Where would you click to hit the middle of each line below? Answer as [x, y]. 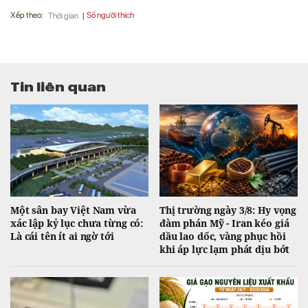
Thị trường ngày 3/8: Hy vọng [228, 210]
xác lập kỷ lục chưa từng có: [77, 223]
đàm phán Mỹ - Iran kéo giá [224, 223]
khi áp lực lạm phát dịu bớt [225, 250]
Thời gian [63, 15]
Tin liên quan [58, 86]
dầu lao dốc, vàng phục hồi [223, 236]
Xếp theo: [27, 15]
